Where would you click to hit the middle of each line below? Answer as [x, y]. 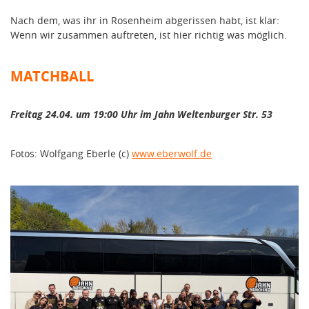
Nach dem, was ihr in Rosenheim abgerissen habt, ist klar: [145, 21]
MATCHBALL [52, 77]
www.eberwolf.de [172, 154]
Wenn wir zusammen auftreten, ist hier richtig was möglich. [149, 35]
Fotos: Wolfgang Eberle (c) [71, 154]
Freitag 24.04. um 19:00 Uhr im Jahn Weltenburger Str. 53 [141, 114]
